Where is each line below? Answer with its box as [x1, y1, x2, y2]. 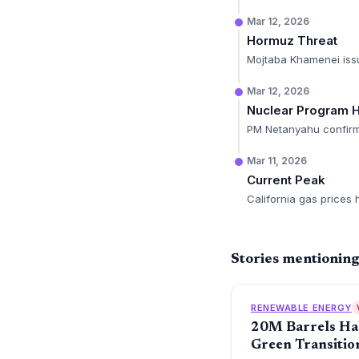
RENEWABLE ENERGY [251, 301, 352, 313]
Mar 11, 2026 [247, 155, 307, 167]
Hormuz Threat [247, 33, 337, 48]
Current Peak [247, 172, 325, 188]
